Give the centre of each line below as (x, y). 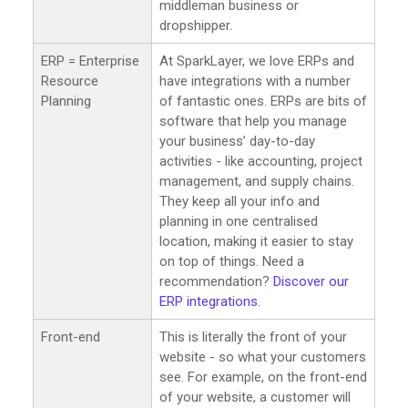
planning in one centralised (239, 221)
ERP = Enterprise (90, 61)
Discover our (311, 281)
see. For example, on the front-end (263, 377)
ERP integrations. (210, 301)
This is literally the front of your (253, 337)
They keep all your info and (240, 201)
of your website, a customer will (255, 397)
